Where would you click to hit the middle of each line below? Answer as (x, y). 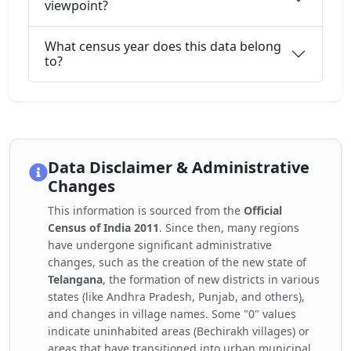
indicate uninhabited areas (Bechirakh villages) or (179, 331)
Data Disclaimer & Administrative (179, 168)
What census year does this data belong (163, 47)
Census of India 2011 (103, 228)
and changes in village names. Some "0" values (172, 314)
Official (263, 211)
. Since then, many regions (229, 228)
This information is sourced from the (146, 211)
